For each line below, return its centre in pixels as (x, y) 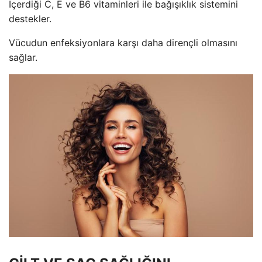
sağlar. (23, 57)
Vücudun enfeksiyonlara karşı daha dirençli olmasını (123, 42)
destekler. (30, 18)
